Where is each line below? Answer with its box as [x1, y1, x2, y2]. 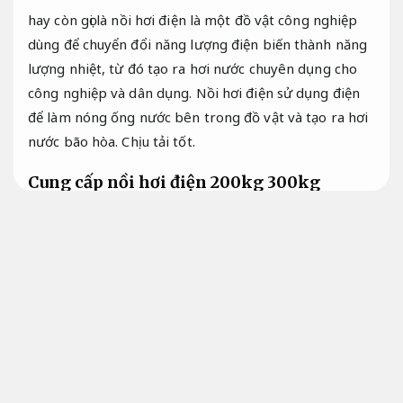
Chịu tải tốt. [121, 132, 195, 151]
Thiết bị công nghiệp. [28, 255, 165, 273]
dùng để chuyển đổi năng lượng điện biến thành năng [28, 35, 368, 54]
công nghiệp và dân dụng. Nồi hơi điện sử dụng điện [28, 84, 361, 103]
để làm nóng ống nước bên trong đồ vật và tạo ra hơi [28, 108, 369, 127]
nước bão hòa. [28, 132, 122, 151]
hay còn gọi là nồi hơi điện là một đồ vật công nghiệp [28, 11, 358, 30]
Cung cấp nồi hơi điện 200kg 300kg [28, 171, 320, 193]
